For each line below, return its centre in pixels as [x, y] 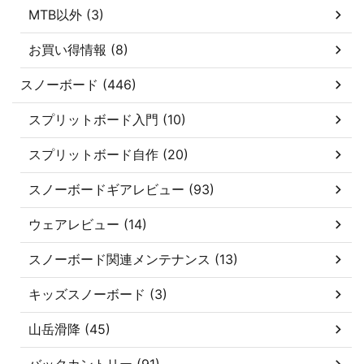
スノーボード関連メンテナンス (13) [133, 259]
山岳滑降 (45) [69, 329]
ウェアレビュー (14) [88, 224]
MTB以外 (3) [66, 14]
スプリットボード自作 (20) [108, 154]
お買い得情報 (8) [78, 49]
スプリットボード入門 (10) [107, 119]
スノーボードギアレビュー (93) [121, 189]
